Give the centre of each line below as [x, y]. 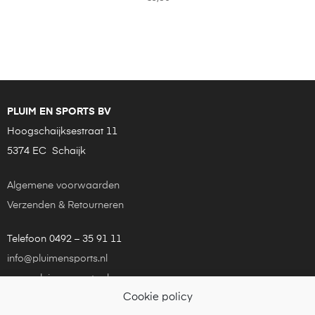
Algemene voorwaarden [63, 185]
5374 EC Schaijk [46, 151]
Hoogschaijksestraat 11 [62, 131]
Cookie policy [157, 297]
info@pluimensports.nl [57, 258]
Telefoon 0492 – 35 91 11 [64, 239]
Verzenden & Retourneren [65, 205]
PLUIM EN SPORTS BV [59, 111]
